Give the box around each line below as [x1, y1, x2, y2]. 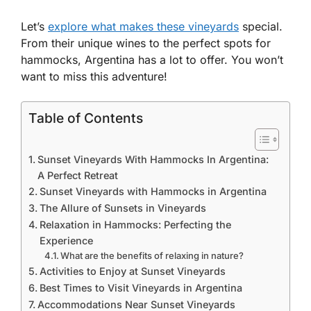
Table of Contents [28, 110, 143, 127]
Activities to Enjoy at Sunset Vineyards [39, 265, 226, 277]
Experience [39, 235, 93, 246]
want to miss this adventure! [21, 69, 167, 83]
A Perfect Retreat [37, 169, 118, 181]
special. [239, 19, 283, 33]
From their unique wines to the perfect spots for [21, 36, 271, 50]
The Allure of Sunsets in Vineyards [39, 202, 206, 214]
